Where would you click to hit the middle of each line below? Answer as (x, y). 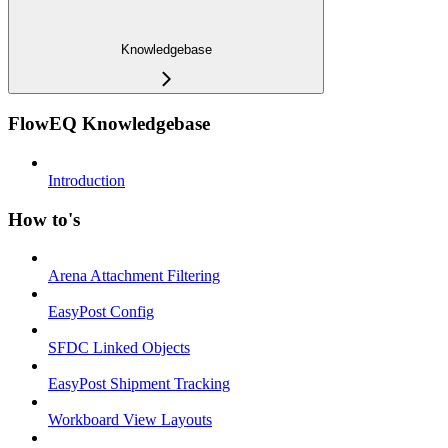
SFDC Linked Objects (119, 348)
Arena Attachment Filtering (134, 276)
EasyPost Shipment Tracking (139, 384)
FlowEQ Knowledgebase (109, 124)
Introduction (86, 180)
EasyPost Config (101, 312)
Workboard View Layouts (130, 420)
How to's (44, 219)
